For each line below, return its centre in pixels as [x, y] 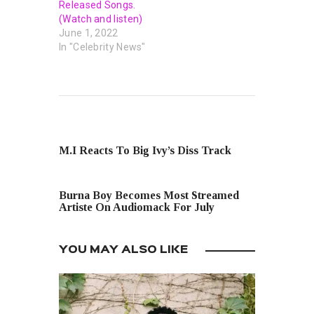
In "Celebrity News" [102, 47]
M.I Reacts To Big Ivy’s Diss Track [145, 150]
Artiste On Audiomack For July [137, 207]
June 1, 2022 [89, 33]
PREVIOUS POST [111, 133]
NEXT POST [86, 180]
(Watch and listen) [101, 19]
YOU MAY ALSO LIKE [123, 251]
